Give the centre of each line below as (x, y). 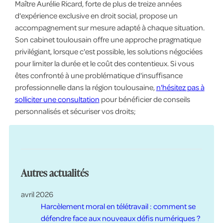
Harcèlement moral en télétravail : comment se (118, 206)
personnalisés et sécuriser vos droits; (75, 111)
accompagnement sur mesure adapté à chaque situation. (110, 27)
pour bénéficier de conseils (145, 99)
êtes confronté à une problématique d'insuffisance (99, 75)
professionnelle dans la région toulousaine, (85, 87)
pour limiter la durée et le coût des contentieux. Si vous (104, 63)
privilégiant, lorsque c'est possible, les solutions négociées (109, 51)
